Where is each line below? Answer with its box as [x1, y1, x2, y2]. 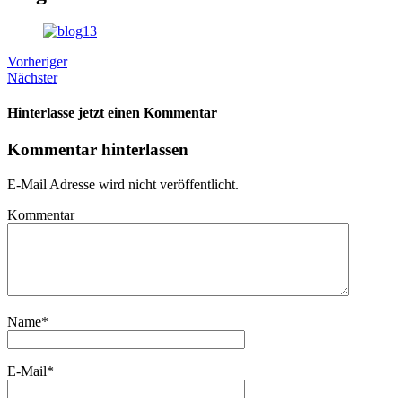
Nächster [7, 69, 57, 85]
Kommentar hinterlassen [7, 140, 188, 160]
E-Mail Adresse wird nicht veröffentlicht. [7, 177, 239, 193]
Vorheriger [7, 53, 67, 69]
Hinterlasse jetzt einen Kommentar [7, 105, 217, 121]
